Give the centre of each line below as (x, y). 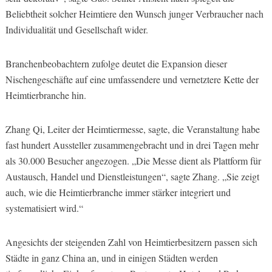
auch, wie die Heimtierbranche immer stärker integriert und (118, 192)
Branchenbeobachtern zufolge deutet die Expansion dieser (116, 63)
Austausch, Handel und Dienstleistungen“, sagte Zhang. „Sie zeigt (132, 176)
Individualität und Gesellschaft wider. (76, 29)
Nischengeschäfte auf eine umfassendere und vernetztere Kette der (132, 79)
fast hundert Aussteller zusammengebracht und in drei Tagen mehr (132, 144)
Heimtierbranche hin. (46, 95)
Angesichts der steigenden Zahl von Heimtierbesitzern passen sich (131, 242)
